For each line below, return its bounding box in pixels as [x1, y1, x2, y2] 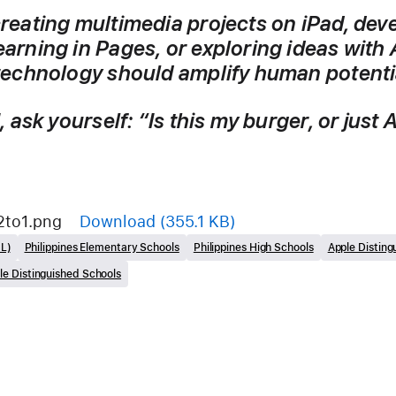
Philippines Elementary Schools [24, 240, 179, 254]
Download [80, 211, 156, 231]
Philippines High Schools [193, 240, 314, 254]
